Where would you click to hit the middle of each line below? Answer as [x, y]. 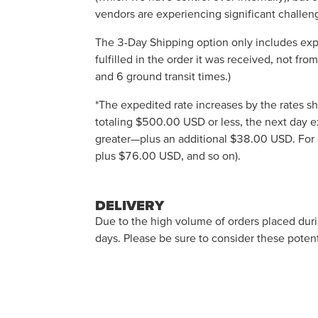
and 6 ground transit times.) [163, 76]
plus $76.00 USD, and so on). [168, 155]
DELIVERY [130, 205]
